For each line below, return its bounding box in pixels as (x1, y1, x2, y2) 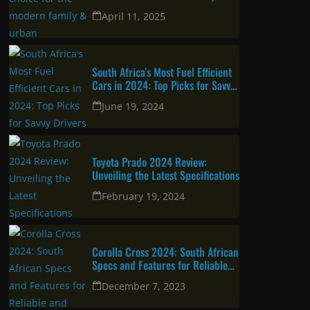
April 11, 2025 (102, 222, 165, 236)
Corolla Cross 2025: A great (92, 186, 211, 203)
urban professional (92, 212, 172, 230)
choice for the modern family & (92, 199, 225, 217)
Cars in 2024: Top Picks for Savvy (92, 289, 235, 307)
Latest (23, 131, 75, 163)
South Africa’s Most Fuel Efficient (92, 276, 232, 293)
